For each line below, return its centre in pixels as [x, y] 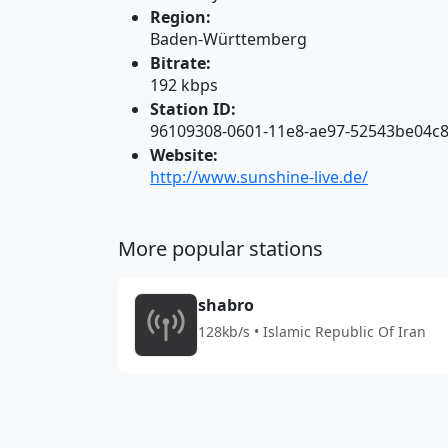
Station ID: [193, 109]
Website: [184, 155]
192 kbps [184, 85]
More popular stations [220, 248]
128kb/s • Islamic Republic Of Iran [312, 331]
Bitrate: [180, 63]
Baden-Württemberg [228, 39]
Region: [180, 17]
